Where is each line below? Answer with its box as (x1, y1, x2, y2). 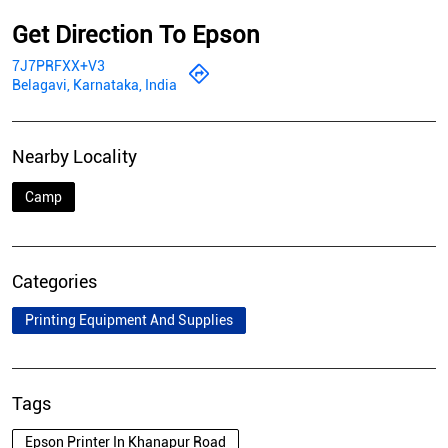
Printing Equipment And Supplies (25, 312, 233, 329)
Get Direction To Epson (12, 21, 260, 50)
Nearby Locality (12, 146, 137, 168)
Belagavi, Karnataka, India (12, 77, 177, 94)
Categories (12, 271, 97, 293)
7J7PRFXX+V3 (12, 58, 105, 75)
